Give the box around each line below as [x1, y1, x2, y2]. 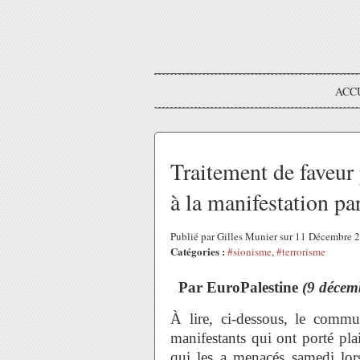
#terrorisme [276, 244, 325, 259]
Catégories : [170, 243, 225, 259]
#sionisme [227, 244, 272, 259]
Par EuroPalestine [178, 279, 302, 296]
